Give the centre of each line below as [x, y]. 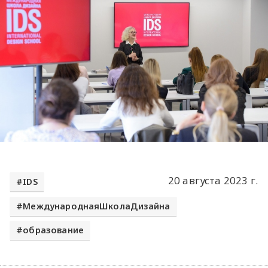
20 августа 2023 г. [213, 181]
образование [54, 230]
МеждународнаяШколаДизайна [97, 206]
